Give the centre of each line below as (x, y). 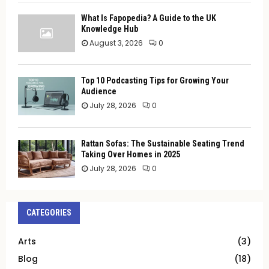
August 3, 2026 (116, 43)
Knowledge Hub (110, 29)
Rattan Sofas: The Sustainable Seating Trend (163, 143)
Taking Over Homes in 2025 (131, 154)
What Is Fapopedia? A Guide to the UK (149, 18)
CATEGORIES (49, 213)
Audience (99, 92)
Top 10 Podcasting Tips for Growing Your (155, 81)
